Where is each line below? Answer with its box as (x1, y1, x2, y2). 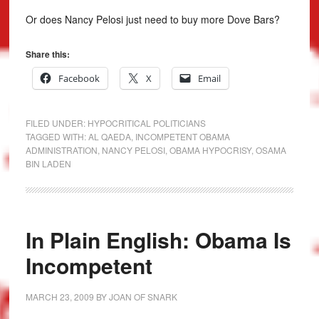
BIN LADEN (25, 157, 71, 169)
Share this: (25, 48, 70, 61)
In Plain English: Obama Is (25, 224, 291, 255)
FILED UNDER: (25, 117, 88, 129)
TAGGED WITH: (25, 130, 88, 142)
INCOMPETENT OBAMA (135, 130, 230, 142)
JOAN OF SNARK (108, 291, 177, 303)
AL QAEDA (88, 130, 131, 142)
